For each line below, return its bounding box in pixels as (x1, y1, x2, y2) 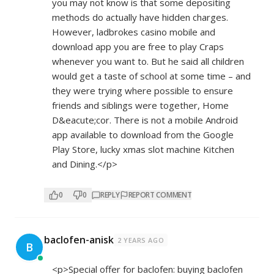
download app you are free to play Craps (52, 40, 224, 53)
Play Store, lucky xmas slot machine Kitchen (52, 143, 234, 155)
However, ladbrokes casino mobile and (52, 26, 215, 38)
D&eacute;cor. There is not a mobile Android (52, 114, 238, 126)
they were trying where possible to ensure (52, 84, 233, 97)
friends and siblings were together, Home (52, 99, 229, 111)
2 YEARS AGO (117, 235, 165, 245)
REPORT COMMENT (128, 190, 192, 200)
